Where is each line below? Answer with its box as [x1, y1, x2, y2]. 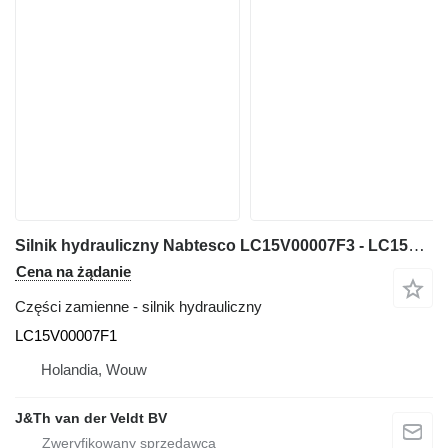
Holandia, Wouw [41, 361, 147, 378]
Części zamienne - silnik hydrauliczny [15, 298, 262, 315]
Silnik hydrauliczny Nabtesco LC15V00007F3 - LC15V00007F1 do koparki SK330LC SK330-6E [408, 236, 425, 255]
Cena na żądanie [16, 263, 131, 280]
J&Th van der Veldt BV [15, 410, 167, 426]
